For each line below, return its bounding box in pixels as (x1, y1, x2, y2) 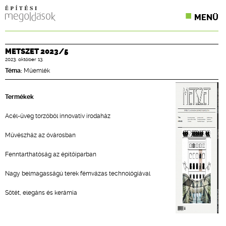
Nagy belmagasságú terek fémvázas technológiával (5, 170, 150, 177)
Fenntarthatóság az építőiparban (5, 151, 96, 158)
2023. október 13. (5, 56, 43, 62)
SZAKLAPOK (71, 56, 122, 67)
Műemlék (22, 67, 50, 74)
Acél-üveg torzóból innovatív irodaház (5, 112, 110, 120)
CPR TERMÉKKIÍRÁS (71, 79, 152, 89)
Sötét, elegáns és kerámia (5, 189, 77, 196)
